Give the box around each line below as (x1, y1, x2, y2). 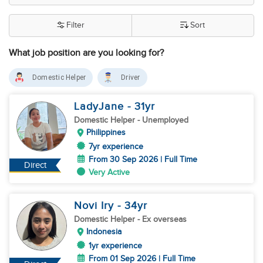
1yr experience (89, 241, 142, 251)
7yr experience (89, 141, 143, 151)
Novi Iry (74, 200, 117, 212)
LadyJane (74, 100, 127, 113)
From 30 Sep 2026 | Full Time (89, 154, 197, 164)
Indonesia (86, 227, 122, 237)
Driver (121, 73, 140, 82)
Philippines (86, 127, 126, 137)
